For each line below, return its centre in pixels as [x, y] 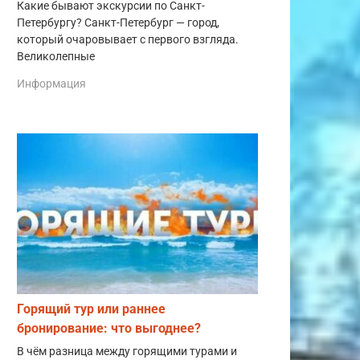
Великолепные [56, 57]
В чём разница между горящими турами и [127, 351]
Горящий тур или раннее [91, 309]
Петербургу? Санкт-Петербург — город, [118, 23]
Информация [51, 83]
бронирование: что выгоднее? [109, 328]
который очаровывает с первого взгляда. [128, 40]
